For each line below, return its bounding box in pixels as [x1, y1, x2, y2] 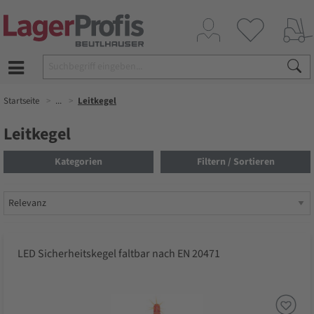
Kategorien [55, 155, 102, 170]
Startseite [4, 95, 39, 107]
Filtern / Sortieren [196, 155, 275, 170]
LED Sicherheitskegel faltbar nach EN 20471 [18, 246, 220, 262]
